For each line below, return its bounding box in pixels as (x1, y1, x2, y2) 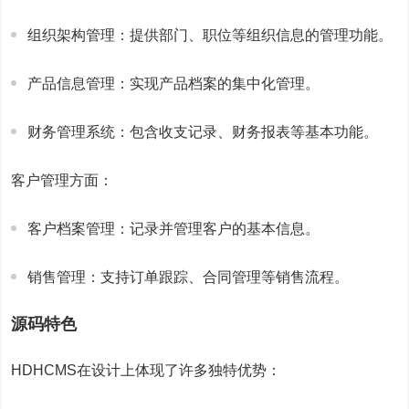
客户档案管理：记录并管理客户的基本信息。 (27, 221, 320, 236)
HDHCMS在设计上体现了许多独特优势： (11, 362, 282, 378)
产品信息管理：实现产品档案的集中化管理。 (27, 76, 320, 91)
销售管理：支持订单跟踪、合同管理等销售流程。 (27, 269, 350, 285)
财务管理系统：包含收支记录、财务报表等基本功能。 (27, 124, 379, 140)
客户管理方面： (11, 173, 114, 188)
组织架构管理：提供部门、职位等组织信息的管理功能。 (27, 27, 393, 43)
